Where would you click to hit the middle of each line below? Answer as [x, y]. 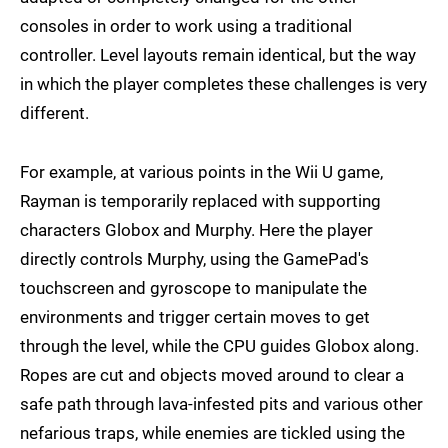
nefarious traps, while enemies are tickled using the [212, 433]
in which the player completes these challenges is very [223, 84]
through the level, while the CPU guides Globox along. [219, 346]
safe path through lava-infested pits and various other [221, 404]
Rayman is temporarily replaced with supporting [200, 201]
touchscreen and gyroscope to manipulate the [193, 288]
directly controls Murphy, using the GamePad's [194, 259]
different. [54, 113]
